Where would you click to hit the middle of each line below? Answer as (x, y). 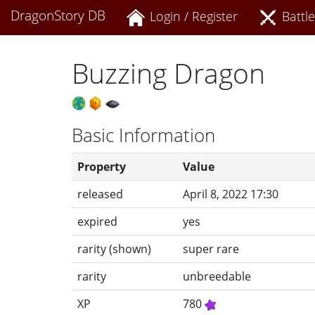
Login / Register (192, 16)
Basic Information (143, 135)
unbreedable (217, 276)
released (100, 194)
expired (97, 221)
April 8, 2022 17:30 (231, 194)
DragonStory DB (58, 15)
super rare (211, 249)
